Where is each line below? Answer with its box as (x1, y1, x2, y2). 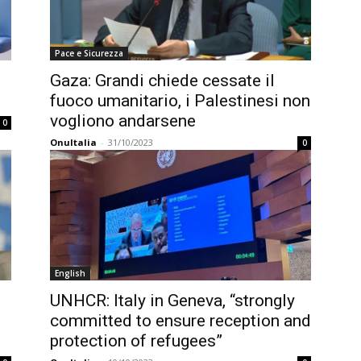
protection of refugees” (50, 331, 222, 351)
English (55, 268, 85, 279)
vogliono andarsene (50, 111, 196, 131)
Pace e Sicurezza (55, 48, 123, 59)
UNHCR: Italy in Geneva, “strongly (50, 291, 295, 310)
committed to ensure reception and (50, 311, 311, 330)
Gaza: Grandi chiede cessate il (50, 71, 275, 90)
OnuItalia (50, 136, 97, 148)
